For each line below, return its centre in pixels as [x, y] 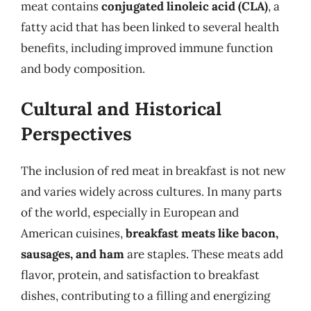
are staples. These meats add [204, 254]
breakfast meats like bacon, [202, 233]
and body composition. [83, 68]
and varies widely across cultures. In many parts [151, 192]
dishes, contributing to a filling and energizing [145, 296]
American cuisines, [73, 233]
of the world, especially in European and [130, 212]
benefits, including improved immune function [147, 48]
